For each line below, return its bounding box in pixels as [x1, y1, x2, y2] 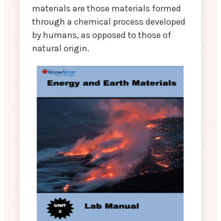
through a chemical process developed [32, 16, 185, 28]
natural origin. [32, 43, 89, 54]
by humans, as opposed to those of [32, 30, 171, 41]
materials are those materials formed [32, 3, 181, 14]
